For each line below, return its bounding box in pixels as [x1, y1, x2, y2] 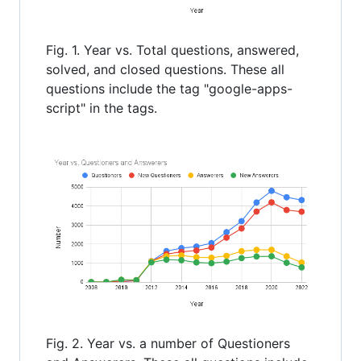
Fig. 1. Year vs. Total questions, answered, [46, 41, 299, 58]
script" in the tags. [46, 99, 157, 116]
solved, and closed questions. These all [46, 60, 284, 77]
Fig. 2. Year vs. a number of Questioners [46, 335, 290, 352]
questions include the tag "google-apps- [46, 80, 293, 97]
